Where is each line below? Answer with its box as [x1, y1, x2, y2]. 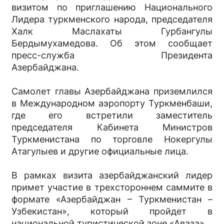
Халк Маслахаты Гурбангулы [11, 25, 212, 36]
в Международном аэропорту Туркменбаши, [11, 97, 212, 108]
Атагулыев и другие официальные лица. [11, 145, 188, 156]
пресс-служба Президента [11, 49, 212, 60]
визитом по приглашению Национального [11, 1, 212, 12]
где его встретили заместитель [11, 109, 212, 120]
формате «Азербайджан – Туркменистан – [11, 193, 212, 204]
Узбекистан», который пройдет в [11, 205, 212, 216]
